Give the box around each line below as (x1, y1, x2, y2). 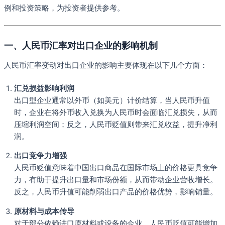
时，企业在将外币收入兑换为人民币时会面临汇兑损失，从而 (14, 107, 217, 117)
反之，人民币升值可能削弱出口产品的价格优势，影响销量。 (14, 187, 217, 197)
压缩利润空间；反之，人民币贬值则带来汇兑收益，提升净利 (14, 120, 217, 129)
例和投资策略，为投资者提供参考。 (4, 4, 125, 13)
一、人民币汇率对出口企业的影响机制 (4, 40, 158, 51)
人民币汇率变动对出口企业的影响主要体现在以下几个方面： (4, 60, 207, 70)
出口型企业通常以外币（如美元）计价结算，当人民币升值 (14, 95, 210, 105)
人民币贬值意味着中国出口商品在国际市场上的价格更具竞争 (14, 163, 217, 173)
